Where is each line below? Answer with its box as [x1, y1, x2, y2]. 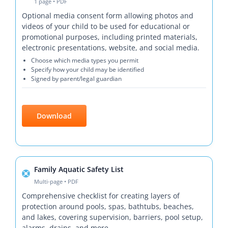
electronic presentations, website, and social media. [21, 43, 199, 53]
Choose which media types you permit [31, 56, 138, 65]
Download [36, 111, 72, 121]
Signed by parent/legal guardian [31, 74, 122, 83]
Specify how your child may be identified [31, 65, 144, 74]
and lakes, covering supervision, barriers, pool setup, [21, 212, 203, 222]
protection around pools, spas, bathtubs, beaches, [21, 202, 194, 212]
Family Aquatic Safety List [34, 164, 124, 175]
